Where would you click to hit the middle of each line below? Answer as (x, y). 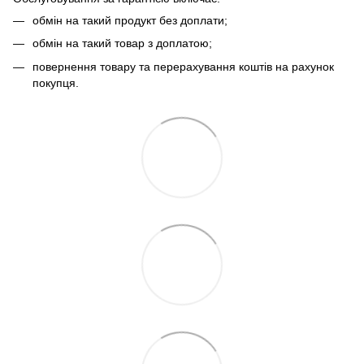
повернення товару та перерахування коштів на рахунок (183, 66)
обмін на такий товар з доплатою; (122, 43)
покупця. (56, 82)
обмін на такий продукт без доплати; (130, 20)
